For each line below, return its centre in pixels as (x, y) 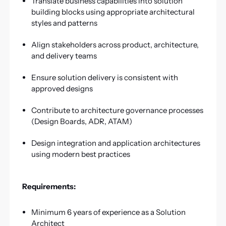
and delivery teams (64, 55)
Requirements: (49, 187)
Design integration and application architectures (116, 143)
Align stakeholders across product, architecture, (115, 44)
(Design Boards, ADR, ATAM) (81, 121)
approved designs (62, 88)
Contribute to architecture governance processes (117, 110)
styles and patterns (64, 23)
